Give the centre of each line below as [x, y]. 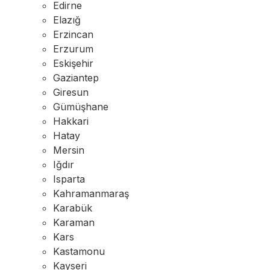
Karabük [73, 208]
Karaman [74, 222]
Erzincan [73, 34]
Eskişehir [73, 63]
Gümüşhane [81, 107]
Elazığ [67, 20]
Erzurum [73, 49]
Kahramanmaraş [91, 193]
